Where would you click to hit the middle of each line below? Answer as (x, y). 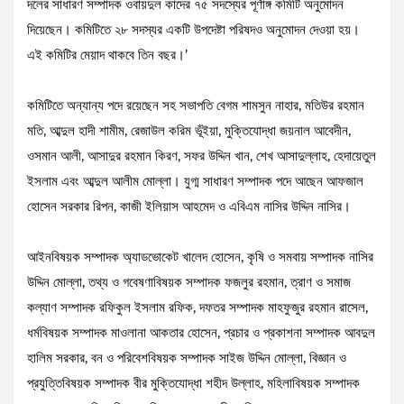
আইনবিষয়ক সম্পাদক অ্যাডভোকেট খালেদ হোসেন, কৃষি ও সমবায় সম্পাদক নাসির (200, 258)
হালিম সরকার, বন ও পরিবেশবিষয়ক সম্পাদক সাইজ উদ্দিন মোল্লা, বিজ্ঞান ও (187, 359)
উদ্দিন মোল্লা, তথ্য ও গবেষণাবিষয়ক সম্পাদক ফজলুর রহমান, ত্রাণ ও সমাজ (189, 283)
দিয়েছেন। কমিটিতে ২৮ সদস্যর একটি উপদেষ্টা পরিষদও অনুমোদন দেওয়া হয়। (193, 31)
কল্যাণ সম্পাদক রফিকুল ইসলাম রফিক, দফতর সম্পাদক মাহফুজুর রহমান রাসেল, (197, 308)
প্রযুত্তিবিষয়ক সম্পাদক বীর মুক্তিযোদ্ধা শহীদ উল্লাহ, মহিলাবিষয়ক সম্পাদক (193, 384)
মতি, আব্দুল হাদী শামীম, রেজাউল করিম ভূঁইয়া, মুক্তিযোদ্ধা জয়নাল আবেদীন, (189, 132)
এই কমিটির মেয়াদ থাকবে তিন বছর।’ (107, 56)
